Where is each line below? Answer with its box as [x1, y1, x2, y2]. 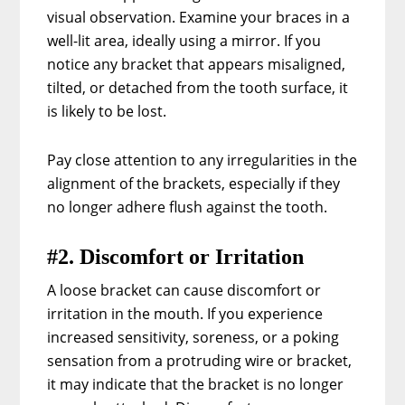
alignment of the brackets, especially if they [47, 173, 341, 193]
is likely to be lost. [47, 100, 167, 121]
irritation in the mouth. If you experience [47, 303, 324, 324]
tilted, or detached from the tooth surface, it [47, 77, 349, 98]
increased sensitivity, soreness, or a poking [47, 326, 340, 347]
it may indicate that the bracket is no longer [47, 373, 344, 394]
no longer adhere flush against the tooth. [47, 196, 328, 217]
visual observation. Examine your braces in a [47, 6, 351, 27]
